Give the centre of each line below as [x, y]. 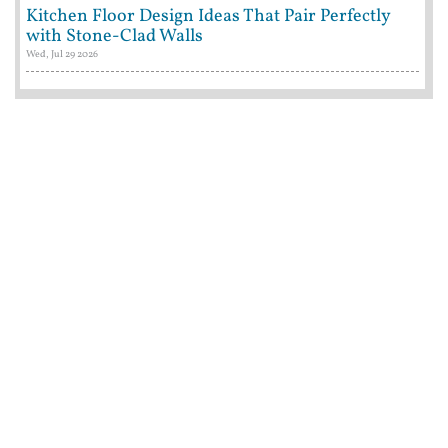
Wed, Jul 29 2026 [62, 53]
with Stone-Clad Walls [114, 36]
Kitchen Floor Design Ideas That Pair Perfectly [208, 16]
